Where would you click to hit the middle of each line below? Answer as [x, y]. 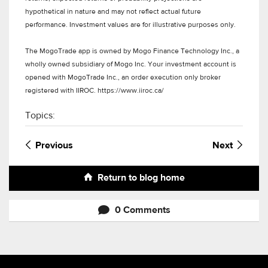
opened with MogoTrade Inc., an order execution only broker [123, 77]
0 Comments [142, 210]
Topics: [40, 116]
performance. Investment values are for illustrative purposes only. [130, 25]
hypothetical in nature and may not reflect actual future [113, 12]
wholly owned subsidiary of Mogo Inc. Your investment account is [131, 64]
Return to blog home [141, 178]
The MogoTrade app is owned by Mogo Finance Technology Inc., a [132, 51]
